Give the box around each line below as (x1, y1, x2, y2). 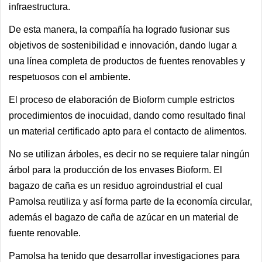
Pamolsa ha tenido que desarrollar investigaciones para (9, 251, 240, 261)
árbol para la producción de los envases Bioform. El (9, 165, 222, 175)
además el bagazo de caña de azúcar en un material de (9, 212, 239, 222)
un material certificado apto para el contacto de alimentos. (9, 126, 247, 136)
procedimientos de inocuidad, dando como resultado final (9, 111, 246, 120)
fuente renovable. (9, 228, 81, 238)
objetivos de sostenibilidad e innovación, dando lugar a (9, 40, 237, 50)
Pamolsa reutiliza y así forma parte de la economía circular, (9, 196, 252, 206)
